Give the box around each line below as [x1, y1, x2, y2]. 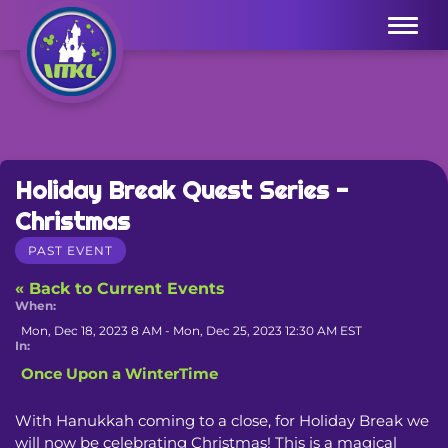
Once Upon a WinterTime [21, 363, 218, 383]
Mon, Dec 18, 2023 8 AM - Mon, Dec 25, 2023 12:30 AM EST [21, 322, 362, 338]
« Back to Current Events [15, 278, 225, 298]
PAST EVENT [28, 242, 113, 258]
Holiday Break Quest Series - [15, 174, 348, 206]
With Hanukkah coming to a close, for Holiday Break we [15, 410, 429, 430]
